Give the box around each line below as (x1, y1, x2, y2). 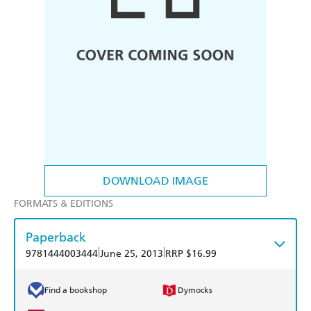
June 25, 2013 (100, 248, 163, 260)
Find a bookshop (44, 285, 107, 296)
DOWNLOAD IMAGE (103, 174, 208, 188)
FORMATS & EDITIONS (14, 198, 113, 210)
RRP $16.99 (165, 248, 217, 260)
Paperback (26, 229, 86, 246)
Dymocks (178, 285, 212, 296)
